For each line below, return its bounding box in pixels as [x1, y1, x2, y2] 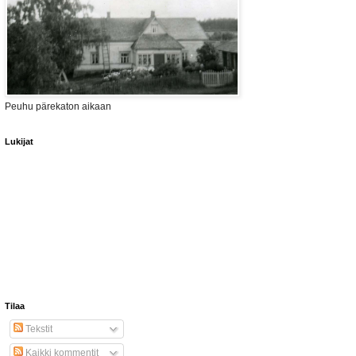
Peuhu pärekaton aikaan [5, 101, 111, 112]
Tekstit [23, 323, 52, 335]
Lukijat [5, 137, 33, 146]
